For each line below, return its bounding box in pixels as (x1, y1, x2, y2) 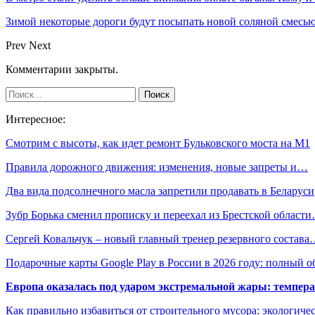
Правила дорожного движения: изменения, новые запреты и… (6, 161, 308, 174)
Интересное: (6, 113, 65, 126)
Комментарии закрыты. (6, 63, 118, 76)
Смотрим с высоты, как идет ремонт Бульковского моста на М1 (6, 137, 310, 150)
